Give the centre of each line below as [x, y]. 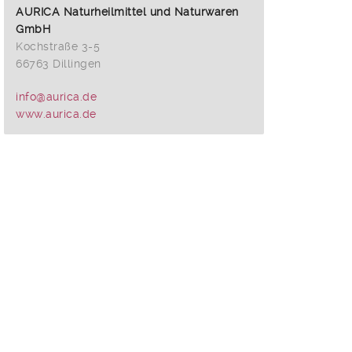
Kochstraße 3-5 [58, 47]
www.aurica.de [56, 114]
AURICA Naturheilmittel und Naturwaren [127, 12]
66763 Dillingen [59, 64]
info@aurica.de [57, 97]
